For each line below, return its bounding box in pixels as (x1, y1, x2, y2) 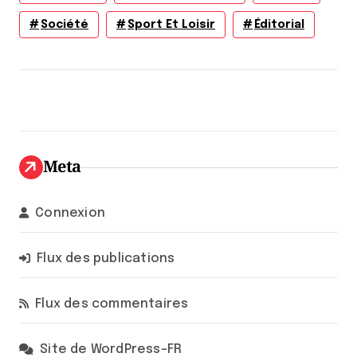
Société (41, 19, 88, 31)
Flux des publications (37, 252, 175, 266)
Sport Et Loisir (127, 19, 215, 31)
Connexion (35, 206, 106, 221)
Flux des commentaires (35, 297, 189, 312)
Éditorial (254, 19, 304, 31)
